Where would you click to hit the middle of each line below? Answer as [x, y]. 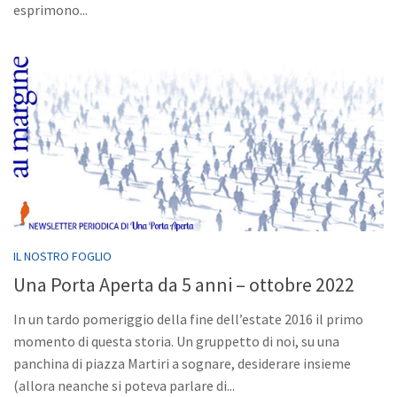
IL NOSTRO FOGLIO [62, 256]
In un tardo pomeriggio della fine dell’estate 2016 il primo [188, 319]
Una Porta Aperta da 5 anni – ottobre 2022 [184, 284]
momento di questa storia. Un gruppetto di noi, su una [176, 341]
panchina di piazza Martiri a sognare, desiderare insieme [182, 363]
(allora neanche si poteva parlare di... [124, 385]
